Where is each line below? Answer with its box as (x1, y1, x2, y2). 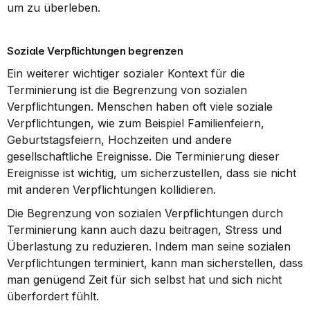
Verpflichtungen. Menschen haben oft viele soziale (7, 100, 273, 113)
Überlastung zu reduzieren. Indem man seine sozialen (7, 239, 291, 253)
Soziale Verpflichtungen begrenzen (7, 44, 183, 57)
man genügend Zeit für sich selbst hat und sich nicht (7, 273, 282, 286)
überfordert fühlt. (7, 289, 99, 303)
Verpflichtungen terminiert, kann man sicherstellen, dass (7, 256, 303, 270)
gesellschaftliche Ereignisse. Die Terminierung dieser (7, 149, 280, 163)
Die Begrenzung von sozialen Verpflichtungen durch (7, 206, 283, 220)
